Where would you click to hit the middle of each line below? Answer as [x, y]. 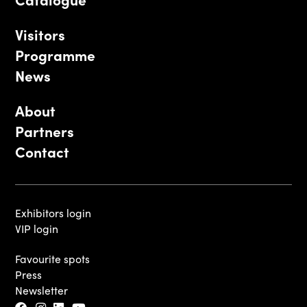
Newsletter [42, 290]
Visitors [40, 35]
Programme [55, 55]
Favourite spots [53, 259]
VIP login [37, 229]
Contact [42, 152]
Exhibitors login [53, 213]
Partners [45, 131]
